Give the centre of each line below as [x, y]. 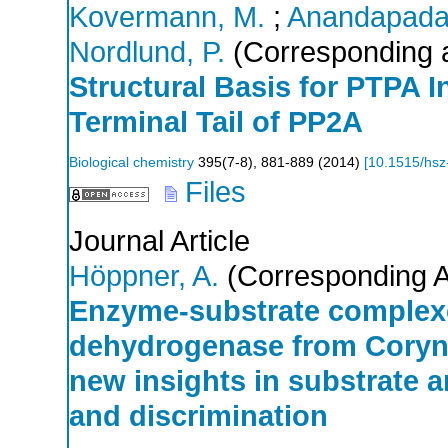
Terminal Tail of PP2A [216, 122]
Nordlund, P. [147, 52]
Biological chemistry [131, 163]
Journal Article [159, 240]
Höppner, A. [144, 275]
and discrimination [198, 415]
